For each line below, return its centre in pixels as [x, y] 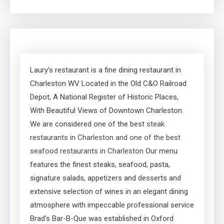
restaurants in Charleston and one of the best [105, 137]
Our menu [160, 151]
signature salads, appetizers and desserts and [105, 178]
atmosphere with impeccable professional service [112, 205]
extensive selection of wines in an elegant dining [109, 191]
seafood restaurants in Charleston [87, 151]
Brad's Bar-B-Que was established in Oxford [102, 218]
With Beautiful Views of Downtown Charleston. [107, 110]
